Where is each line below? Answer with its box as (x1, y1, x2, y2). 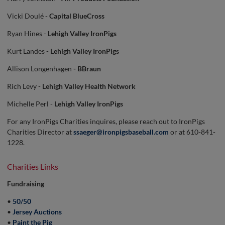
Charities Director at (7, 128, 73, 136)
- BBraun (73, 64, 101, 73)
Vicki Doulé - (7, 12, 49, 20)
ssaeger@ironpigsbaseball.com (73, 128, 169, 136)
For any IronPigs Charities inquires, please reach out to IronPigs (7, 117, 205, 126)
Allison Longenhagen (7, 64, 73, 73)
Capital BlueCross (49, 12, 104, 20)
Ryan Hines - (7, 29, 48, 38)
